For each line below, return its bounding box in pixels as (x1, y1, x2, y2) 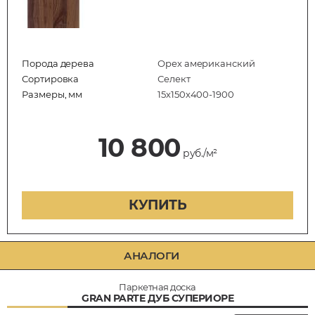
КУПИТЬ (129, 196, 186, 213)
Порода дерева (22, 57, 95, 69)
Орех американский (157, 57, 255, 69)
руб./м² (180, 146, 217, 160)
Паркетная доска (119, 281, 196, 292)
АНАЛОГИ (124, 248, 179, 262)
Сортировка (22, 72, 79, 84)
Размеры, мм (22, 88, 83, 100)
